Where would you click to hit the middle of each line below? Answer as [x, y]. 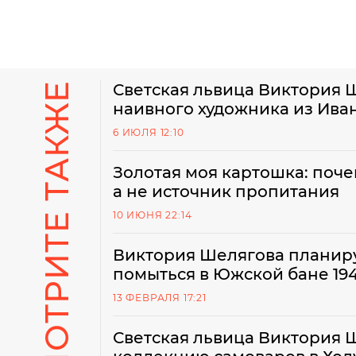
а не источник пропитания [226, 192]
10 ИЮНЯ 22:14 [153, 215]
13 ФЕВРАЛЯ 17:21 [160, 298]
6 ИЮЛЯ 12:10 [149, 132]
